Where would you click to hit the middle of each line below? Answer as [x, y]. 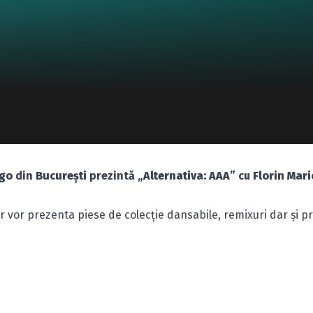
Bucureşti [61, 176]
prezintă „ [115, 176]
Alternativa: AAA [187, 176]
